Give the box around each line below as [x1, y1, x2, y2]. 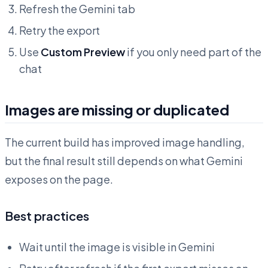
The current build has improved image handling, [5, 135, 245, 150]
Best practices [5, 208, 89, 224]
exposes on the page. [5, 172, 113, 187]
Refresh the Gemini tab [19, 2, 135, 16]
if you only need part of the [125, 45, 261, 59]
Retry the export [19, 23, 100, 38]
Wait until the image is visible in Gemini [19, 240, 215, 254]
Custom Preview [41, 45, 125, 59]
